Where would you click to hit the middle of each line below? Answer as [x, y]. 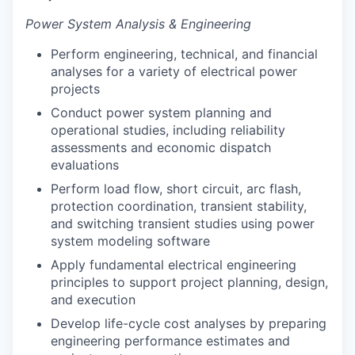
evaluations [85, 164]
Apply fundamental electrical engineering [174, 264]
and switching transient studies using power [183, 223]
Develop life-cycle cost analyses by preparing [189, 323]
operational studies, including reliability [168, 130]
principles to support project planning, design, [189, 282]
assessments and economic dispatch [161, 147]
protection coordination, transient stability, [179, 206]
